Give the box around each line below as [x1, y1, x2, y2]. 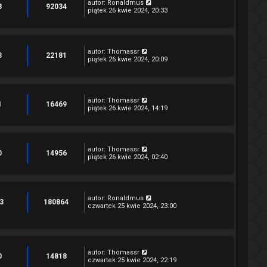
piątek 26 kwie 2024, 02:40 [88, 153, 167, 161]
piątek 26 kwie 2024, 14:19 [88, 104, 167, 112]
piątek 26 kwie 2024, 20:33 [88, 7, 167, 14]
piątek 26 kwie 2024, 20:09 [88, 55, 167, 63]
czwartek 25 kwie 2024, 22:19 [88, 256, 176, 264]
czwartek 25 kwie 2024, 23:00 [88, 202, 176, 210]
